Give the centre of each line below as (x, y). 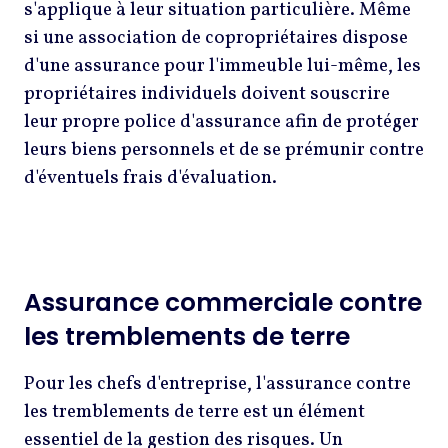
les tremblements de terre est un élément (194, 412)
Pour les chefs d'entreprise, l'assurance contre (217, 384)
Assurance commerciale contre (223, 303)
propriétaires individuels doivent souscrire (207, 94)
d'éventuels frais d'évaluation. (152, 178)
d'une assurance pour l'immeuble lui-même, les (222, 66)
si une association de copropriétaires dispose (216, 38)
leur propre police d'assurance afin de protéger (221, 122)
